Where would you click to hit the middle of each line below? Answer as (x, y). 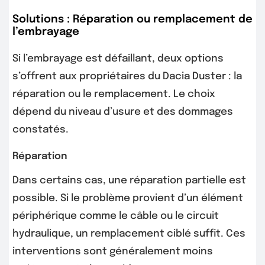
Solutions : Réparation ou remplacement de (132, 20)
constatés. (41, 130)
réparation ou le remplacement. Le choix (114, 95)
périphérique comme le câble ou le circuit (116, 216)
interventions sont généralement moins (113, 251)
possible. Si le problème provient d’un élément (128, 198)
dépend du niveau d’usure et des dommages (123, 112)
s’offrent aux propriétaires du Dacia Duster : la (127, 77)
